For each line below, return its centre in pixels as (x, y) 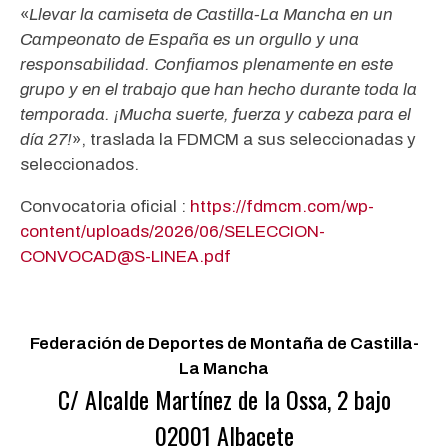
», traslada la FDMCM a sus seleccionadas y (244, 140)
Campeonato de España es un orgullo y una (189, 40)
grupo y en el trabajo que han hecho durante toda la (218, 90)
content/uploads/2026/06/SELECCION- (172, 232)
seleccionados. (79, 165)
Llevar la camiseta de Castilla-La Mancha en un (211, 15)
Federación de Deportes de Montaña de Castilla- (224, 344)
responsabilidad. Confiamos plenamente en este (206, 65)
